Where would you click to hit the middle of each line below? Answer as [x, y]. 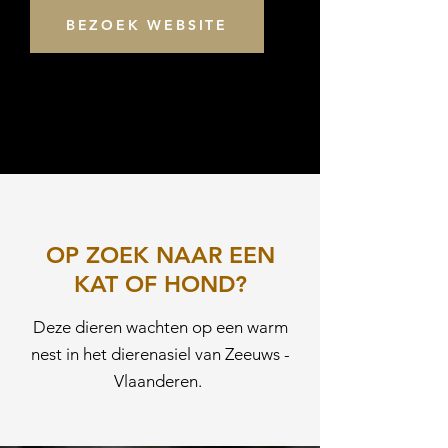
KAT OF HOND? [160, 284]
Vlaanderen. [160, 381]
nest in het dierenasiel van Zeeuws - [160, 354]
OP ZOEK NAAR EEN [160, 255]
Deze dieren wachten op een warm [160, 327]
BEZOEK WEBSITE [147, 25]
